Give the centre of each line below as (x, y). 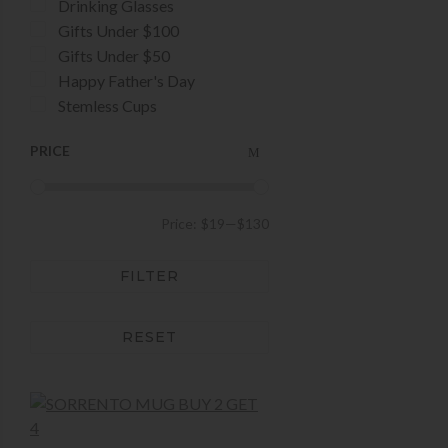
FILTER (149, 276)
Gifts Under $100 (118, 31)
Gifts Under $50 (114, 56)
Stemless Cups (107, 106)
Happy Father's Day (126, 81)
